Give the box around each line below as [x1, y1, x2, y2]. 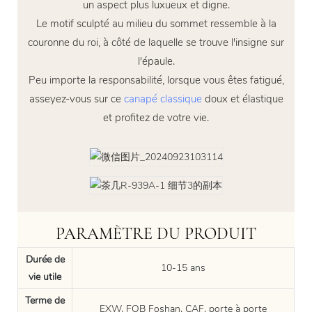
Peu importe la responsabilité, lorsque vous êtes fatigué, [28, 73, 284, 88]
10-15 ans [161, 260, 205, 274]
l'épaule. [137, 54, 175, 69]
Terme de [25, 293, 65, 307]
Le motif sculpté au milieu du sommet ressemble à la [36, 17, 276, 31]
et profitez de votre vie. [103, 111, 209, 125]
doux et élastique [201, 92, 283, 107]
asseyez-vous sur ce [29, 92, 124, 107]
